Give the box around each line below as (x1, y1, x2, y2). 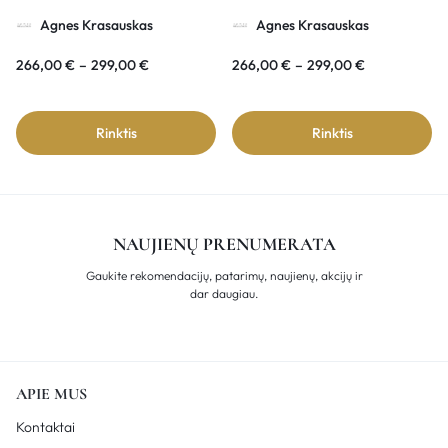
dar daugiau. (190, 286, 258, 302)
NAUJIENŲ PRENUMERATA (112, 233, 336, 256)
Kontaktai (16, 418, 75, 437)
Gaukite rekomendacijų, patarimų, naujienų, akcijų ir (85, 268, 363, 284)
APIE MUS (16, 384, 87, 405)
